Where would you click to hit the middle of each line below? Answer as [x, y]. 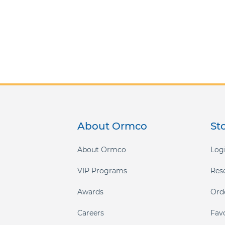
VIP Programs [102, 171]
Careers [91, 213]
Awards [91, 192]
